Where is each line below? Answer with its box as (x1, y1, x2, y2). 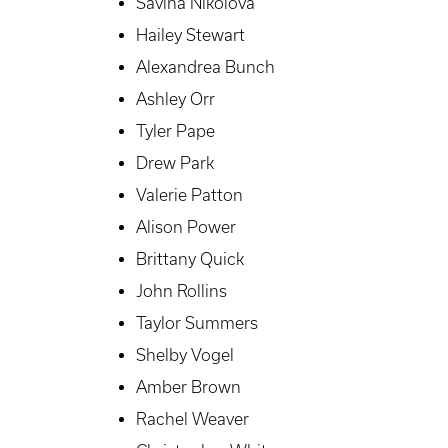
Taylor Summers (136, 314, 258, 333)
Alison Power (136, 218, 236, 237)
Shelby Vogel (136, 346, 234, 365)
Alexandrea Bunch (136, 58, 275, 77)
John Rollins (136, 282, 227, 301)
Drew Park (136, 154, 214, 173)
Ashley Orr (136, 90, 215, 109)
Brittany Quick (136, 250, 244, 269)
